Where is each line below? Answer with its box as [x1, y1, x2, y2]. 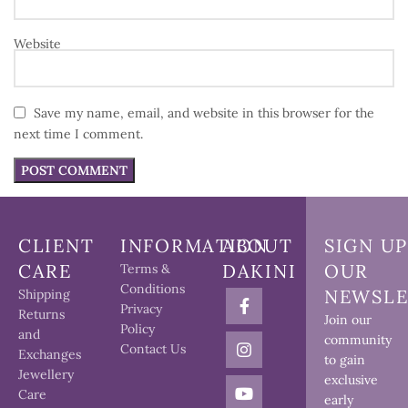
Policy [120, 321, 156, 337]
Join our [324, 311, 372, 328]
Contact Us [120, 341, 187, 357]
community [324, 331, 393, 348]
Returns [18, 306, 66, 322]
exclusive [324, 372, 379, 388]
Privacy [120, 301, 163, 317]
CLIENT [18, 234, 95, 257]
